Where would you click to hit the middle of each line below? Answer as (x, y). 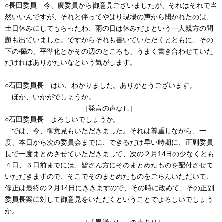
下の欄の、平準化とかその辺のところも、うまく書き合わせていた (109, 51)
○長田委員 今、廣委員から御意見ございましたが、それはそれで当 (111, 5)
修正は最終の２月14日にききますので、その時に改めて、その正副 (110, 188)
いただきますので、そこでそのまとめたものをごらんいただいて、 (109, 176)
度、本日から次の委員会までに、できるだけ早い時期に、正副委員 (109, 142)
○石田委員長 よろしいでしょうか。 (62, 119)
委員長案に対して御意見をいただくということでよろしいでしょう (109, 199)
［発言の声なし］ (74, 108)
